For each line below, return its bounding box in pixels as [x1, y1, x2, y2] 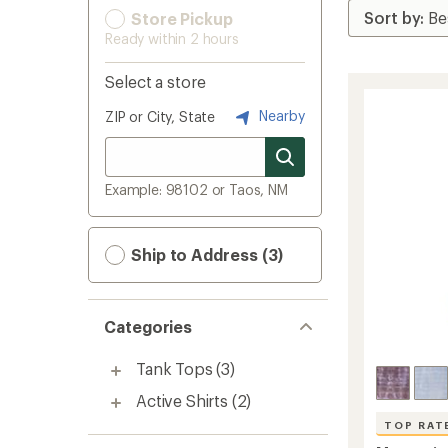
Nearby [255, 106, 305, 124]
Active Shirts [136, 391, 228, 410]
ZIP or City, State [105, 108, 216, 125]
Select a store [105, 72, 206, 91]
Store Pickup [127, 9, 233, 28]
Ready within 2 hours [105, 30, 239, 47]
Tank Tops [136, 359, 213, 378]
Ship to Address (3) [127, 245, 284, 264]
